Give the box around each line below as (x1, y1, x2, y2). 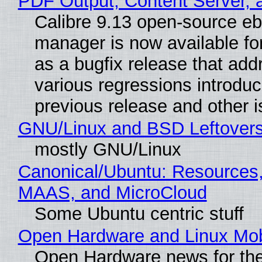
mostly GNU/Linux (34, 139, 181, 160)
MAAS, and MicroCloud (18, 182, 207, 204)
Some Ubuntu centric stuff (34, 204, 244, 225)
